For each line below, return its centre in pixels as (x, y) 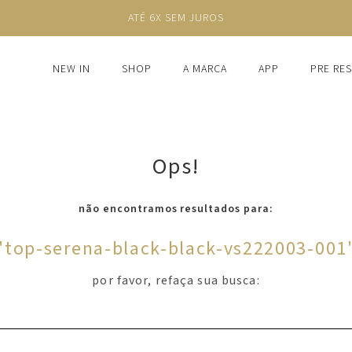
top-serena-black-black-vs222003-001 (176, 249)
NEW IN (72, 69)
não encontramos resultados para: (176, 209)
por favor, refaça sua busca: (176, 280)
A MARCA (205, 69)
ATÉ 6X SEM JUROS (176, 18)
